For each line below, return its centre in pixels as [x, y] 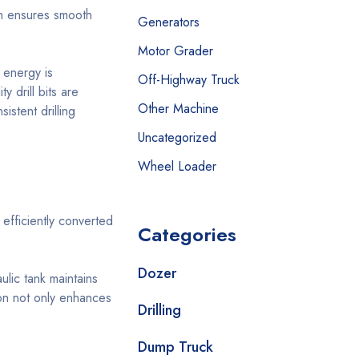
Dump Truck [175, 347]
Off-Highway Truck [189, 80]
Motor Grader [175, 51]
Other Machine [178, 109]
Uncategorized [177, 137]
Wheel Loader [177, 166]
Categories [187, 234]
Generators [169, 22]
